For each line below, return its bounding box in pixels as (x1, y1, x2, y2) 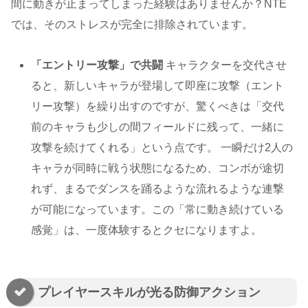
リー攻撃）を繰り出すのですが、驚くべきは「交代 (31, 100, 285, 112)
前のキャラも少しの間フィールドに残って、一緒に (31, 120, 285, 133)
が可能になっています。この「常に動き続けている (31, 203, 285, 215)
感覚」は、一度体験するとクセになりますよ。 (31, 223, 263, 236)
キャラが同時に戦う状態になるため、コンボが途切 (31, 162, 285, 174)
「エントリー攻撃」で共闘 (31, 58, 164, 71)
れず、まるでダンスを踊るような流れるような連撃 (31, 182, 285, 195)
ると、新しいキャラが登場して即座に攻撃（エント (31, 79, 285, 91)
